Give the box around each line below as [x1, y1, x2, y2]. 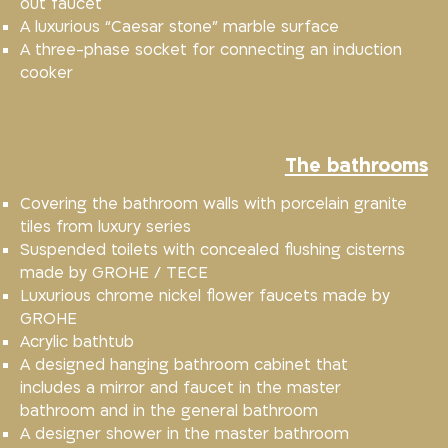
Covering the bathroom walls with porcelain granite [20, 193, 408, 216]
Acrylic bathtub [20, 331, 135, 354]
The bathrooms [284, 152, 428, 179]
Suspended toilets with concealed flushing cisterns [20, 239, 406, 262]
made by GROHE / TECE [20, 262, 209, 285]
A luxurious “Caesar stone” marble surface [20, 16, 340, 39]
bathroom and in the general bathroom [20, 400, 319, 423]
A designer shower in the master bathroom [20, 423, 350, 446]
